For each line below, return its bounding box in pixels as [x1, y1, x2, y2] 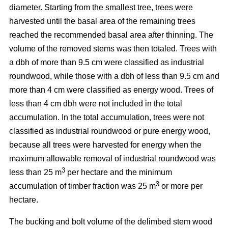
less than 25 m [9, 168, 62, 177]
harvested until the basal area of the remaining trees [9, 17, 195, 26]
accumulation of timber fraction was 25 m [9, 182, 156, 191]
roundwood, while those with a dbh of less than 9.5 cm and [9, 72, 219, 81]
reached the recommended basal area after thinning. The [9, 31, 213, 40]
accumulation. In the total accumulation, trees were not [9, 113, 204, 122]
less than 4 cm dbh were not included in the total [9, 99, 182, 108]
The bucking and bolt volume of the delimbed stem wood [9, 217, 212, 226]
